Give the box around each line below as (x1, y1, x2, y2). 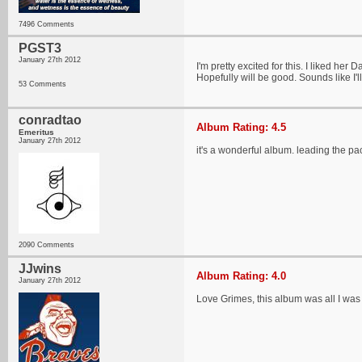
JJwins (19, 262, 61, 276)
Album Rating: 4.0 (196, 270, 286, 282)
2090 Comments (19, 241, 74, 249)
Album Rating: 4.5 (196, 121, 286, 133)
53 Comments (19, 80, 66, 88)
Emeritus (19, 128, 54, 137)
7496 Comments (19, 20, 74, 28)
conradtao (19, 113, 82, 127)
